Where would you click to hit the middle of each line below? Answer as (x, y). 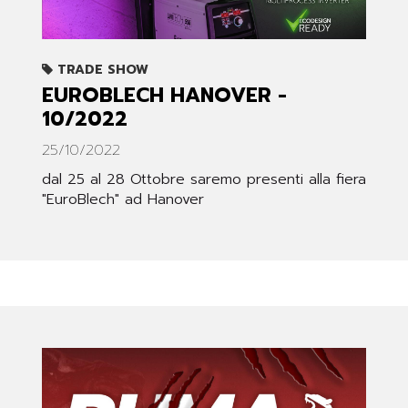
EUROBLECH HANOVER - (164, 96)
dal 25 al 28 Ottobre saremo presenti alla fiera (204, 180)
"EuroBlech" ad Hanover (123, 200)
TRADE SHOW (101, 70)
